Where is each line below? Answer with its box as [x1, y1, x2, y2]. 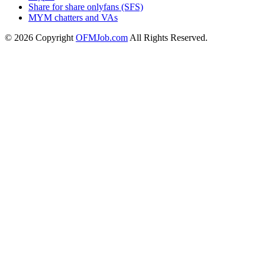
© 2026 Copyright [5, 33, 76, 43]
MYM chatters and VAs [28, 12, 118, 23]
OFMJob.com [76, 33, 128, 43]
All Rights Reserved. [128, 33, 208, 43]
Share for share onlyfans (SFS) [28, 2, 143, 12]
